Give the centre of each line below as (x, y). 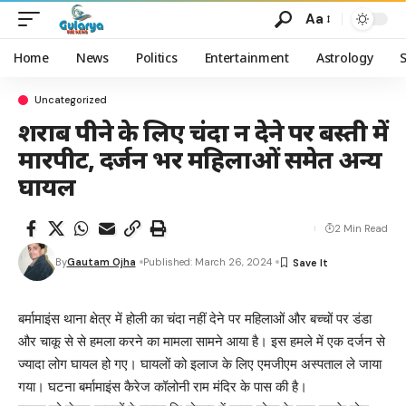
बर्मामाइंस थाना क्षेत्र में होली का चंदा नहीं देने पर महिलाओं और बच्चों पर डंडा (195, 319)
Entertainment (246, 58)
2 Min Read (361, 228)
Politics (156, 58)
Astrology (344, 58)
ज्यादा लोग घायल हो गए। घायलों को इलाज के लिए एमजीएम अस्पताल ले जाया (200, 364)
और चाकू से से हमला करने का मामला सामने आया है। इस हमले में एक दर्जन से (202, 342)
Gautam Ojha (101, 262)
